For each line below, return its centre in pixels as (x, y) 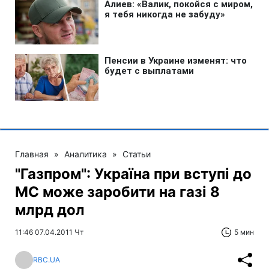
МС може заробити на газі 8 (117, 192)
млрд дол (50, 210)
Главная (32, 154)
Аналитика (86, 154)
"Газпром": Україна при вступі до (133, 174)
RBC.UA (47, 260)
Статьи (137, 154)
